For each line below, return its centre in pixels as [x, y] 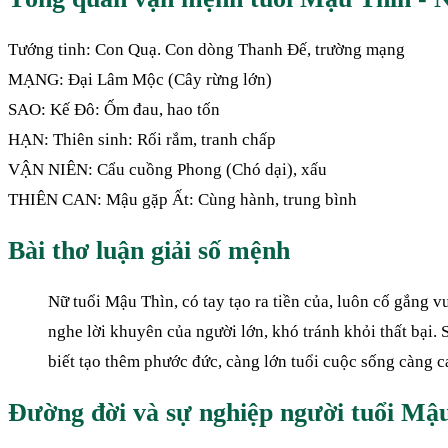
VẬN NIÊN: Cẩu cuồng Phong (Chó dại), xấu [167, 169]
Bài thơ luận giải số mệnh [149, 250]
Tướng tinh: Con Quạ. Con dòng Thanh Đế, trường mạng [206, 49]
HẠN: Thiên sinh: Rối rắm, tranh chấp [142, 139]
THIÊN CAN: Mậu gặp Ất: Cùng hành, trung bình [182, 199]
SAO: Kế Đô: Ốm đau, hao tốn [114, 109]
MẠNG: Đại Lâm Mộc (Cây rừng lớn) [140, 79]
